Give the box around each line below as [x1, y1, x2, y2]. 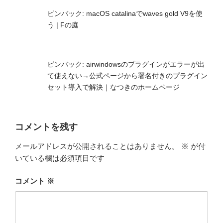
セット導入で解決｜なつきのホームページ [47, 83, 180, 92]
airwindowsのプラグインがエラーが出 [86, 60, 205, 69]
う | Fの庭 [47, 21, 79, 29]
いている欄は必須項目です [15, 153, 105, 162]
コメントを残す [15, 122, 78, 132]
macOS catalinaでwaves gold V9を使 [86, 9, 203, 18]
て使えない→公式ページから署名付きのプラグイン [47, 72, 208, 80]
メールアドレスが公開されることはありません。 [15, 141, 179, 150]
